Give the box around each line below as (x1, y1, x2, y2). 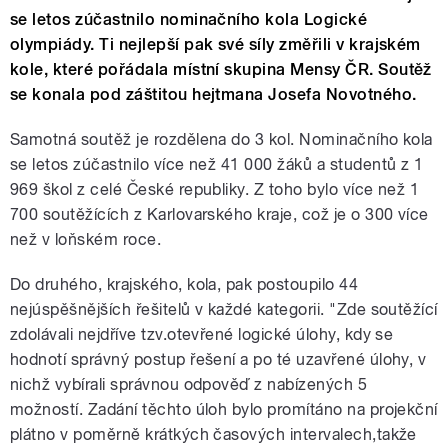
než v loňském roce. (10, 230, 162, 250)
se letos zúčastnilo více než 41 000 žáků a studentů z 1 (10, 155, 424, 175)
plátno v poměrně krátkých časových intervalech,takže (10, 425, 417, 445)
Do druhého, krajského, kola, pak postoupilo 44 (10, 275, 359, 295)
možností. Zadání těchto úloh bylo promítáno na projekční (10, 400, 438, 420)
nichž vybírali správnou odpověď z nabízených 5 (10, 375, 368, 395)
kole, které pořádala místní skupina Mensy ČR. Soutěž (10, 60, 432, 80)
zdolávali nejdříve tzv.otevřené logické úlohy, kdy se (10, 325, 394, 345)
